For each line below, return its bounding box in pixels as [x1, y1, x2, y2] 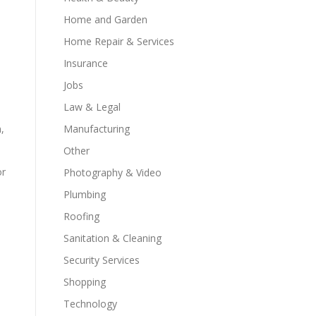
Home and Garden [63, 13, 147, 26]
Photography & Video [63, 166, 162, 179]
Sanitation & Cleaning [63, 231, 162, 245]
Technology [63, 297, 117, 310]
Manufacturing [63, 122, 130, 135]
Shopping [63, 275, 106, 288]
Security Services [63, 253, 140, 267]
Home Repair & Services [63, 35, 174, 48]
